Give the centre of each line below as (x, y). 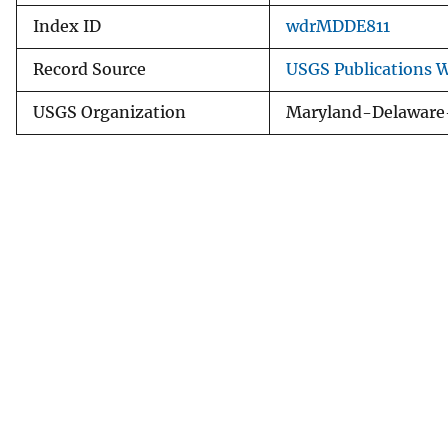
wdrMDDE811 (338, 26)
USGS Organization (109, 112)
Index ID (67, 26)
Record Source (89, 69)
